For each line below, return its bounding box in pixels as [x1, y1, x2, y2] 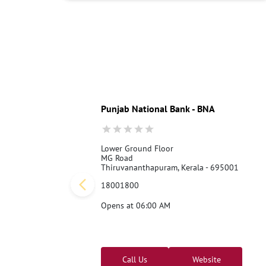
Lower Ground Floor [100, 142, 173, 154]
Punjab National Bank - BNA [100, 102, 215, 115]
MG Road [100, 152, 133, 163]
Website [189, 254, 221, 265]
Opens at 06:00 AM [100, 199, 170, 211]
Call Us [122, 254, 147, 265]
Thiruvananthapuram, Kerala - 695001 [100, 161, 239, 173]
